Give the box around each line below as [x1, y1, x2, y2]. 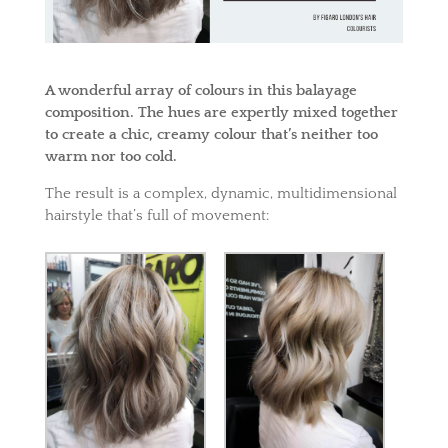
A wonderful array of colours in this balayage [44, 82, 357, 100]
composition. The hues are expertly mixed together [44, 104, 398, 122]
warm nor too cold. [44, 148, 177, 166]
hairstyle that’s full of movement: [44, 207, 269, 225]
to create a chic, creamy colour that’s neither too [44, 126, 378, 144]
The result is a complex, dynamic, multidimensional [44, 185, 397, 203]
